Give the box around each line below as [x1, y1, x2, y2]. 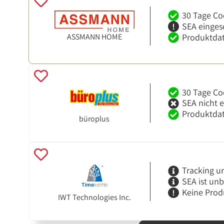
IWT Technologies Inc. [57, 191, 131, 202]
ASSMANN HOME [66, 31, 122, 42]
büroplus [79, 113, 110, 124]
